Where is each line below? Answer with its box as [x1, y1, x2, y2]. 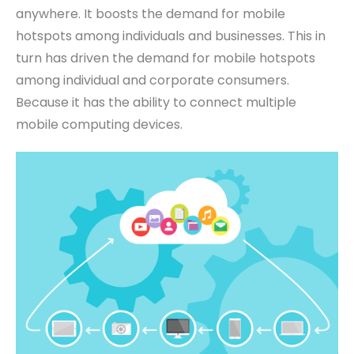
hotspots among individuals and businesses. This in [16, 27, 326, 46]
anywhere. [16, 5, 84, 24]
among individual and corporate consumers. [16, 71, 289, 90]
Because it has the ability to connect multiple [16, 93, 296, 112]
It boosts [84, 5, 138, 24]
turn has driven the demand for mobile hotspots [16, 49, 315, 68]
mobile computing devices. [16, 115, 183, 134]
